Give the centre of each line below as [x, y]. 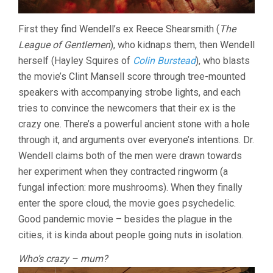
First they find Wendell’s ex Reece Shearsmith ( [119, 29]
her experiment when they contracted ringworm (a [123, 172]
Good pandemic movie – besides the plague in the [125, 219]
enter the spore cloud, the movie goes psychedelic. [127, 204]
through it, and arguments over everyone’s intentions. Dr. [136, 140]
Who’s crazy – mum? [63, 259]
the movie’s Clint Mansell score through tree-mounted [132, 77]
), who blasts [223, 61]
